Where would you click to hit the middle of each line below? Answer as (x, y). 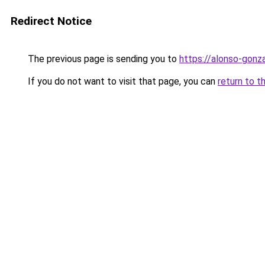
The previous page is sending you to (102, 59)
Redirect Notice (51, 21)
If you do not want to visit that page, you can (122, 81)
